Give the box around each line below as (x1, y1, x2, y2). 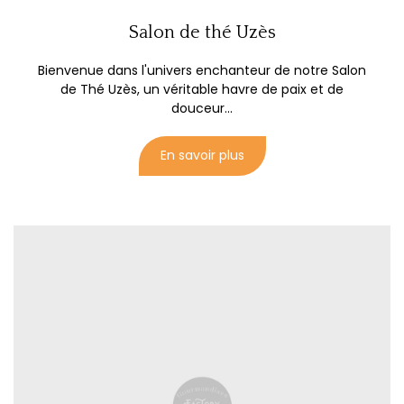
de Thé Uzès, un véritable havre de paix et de (60, 80, 344, 99)
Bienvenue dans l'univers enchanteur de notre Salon (38, 61, 366, 80)
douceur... (171, 99, 233, 118)
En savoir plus (160, 146, 244, 165)
